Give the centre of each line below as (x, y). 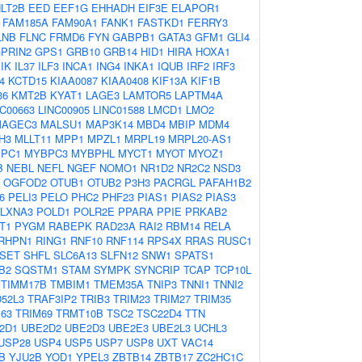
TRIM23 (132, 299)
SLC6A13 (75, 255)
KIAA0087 (74, 80)
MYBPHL (93, 153)
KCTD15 (27, 80)
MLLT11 (33, 139)
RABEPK (70, 226)
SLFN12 (119, 255)
